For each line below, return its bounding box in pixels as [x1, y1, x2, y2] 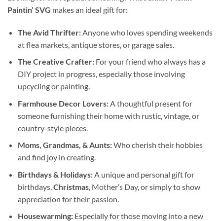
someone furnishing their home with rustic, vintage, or [17, 110, 199, 120]
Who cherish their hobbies [111, 140, 203, 150]
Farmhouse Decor [17, 98, 81, 108]
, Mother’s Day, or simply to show [88, 182, 200, 191]
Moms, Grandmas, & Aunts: [17, 140, 112, 150]
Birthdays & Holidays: [17, 169, 93, 179]
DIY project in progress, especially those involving [17, 69, 185, 79]
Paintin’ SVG [7, 4, 51, 14]
